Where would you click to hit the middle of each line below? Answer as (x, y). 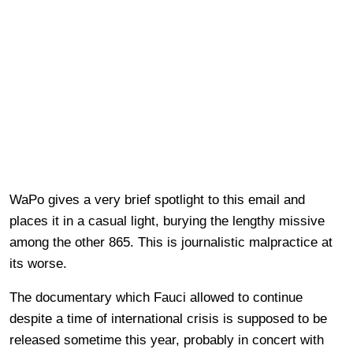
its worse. (38, 264)
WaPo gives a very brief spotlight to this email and (157, 200)
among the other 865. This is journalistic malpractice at (171, 243)
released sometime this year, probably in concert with (167, 340)
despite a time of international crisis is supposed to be (168, 319)
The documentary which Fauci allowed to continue (156, 298)
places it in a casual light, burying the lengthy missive (167, 221)
